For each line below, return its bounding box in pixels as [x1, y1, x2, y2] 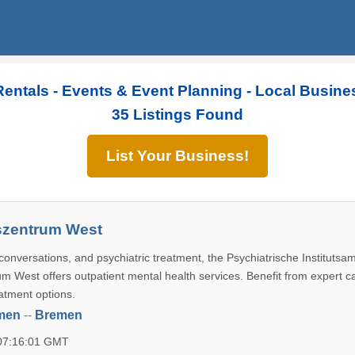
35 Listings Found [112, 106, 243, 123]
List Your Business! [106, 147, 249, 164]
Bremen [35, 308, 83, 322]
